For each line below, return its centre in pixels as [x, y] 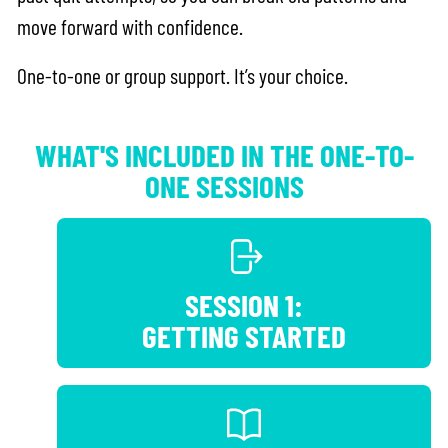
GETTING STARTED [244, 335]
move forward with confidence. [130, 26]
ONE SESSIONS [224, 185]
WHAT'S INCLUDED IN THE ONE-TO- [224, 154]
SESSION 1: [244, 304]
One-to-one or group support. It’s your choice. [183, 75]
